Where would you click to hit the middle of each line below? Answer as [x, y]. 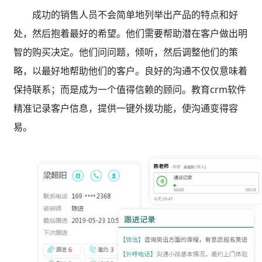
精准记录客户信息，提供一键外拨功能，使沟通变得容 [125, 108]
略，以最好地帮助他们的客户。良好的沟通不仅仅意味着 [130, 71]
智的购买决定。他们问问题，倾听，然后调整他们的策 [125, 52]
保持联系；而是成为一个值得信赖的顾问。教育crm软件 [130, 90]
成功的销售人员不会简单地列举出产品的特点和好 [135, 15]
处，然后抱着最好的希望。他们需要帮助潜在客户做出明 [130, 34]
